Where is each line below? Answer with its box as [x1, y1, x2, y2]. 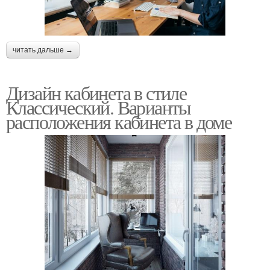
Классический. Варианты [6, 94, 191, 121]
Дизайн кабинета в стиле [6, 80, 187, 106]
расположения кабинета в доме [6, 108, 232, 135]
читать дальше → [13, 46, 73, 55]
